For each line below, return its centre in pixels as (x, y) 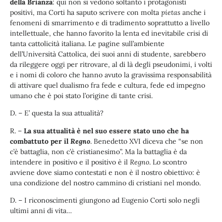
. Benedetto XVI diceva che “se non (147, 141)
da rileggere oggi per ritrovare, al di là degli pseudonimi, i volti (111, 64)
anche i (193, 12)
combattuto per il (40, 141)
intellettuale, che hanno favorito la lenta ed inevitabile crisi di (109, 33)
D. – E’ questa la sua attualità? (57, 113)
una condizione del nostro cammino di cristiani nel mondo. (105, 183)
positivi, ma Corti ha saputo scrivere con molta (85, 12)
